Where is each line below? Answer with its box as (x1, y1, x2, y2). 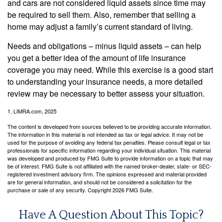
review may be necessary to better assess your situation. (7, 87, 205, 99)
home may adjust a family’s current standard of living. (7, 20, 193, 32)
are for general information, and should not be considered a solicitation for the (7, 177, 192, 186)
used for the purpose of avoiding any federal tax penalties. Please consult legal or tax (7, 138, 211, 146)
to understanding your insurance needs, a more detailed (7, 75, 203, 87)
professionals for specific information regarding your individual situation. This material (7, 146, 211, 154)
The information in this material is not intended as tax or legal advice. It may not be (7, 130, 203, 138)
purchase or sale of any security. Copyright (7, 185, 112, 194)
